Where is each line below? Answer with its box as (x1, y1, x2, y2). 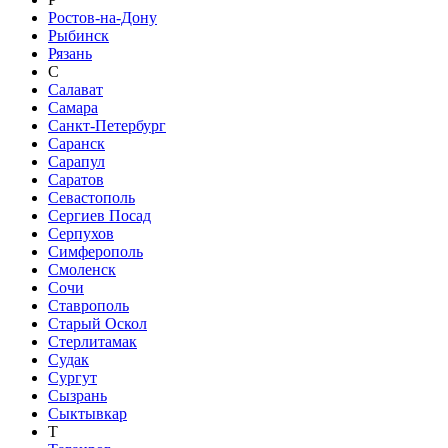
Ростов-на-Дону (48, 9, 157, 26)
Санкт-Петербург (48, 117, 166, 134)
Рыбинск (48, 27, 109, 44)
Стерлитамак (48, 333, 137, 350)
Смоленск (48, 261, 116, 278)
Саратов (48, 171, 104, 188)
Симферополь (48, 243, 143, 260)
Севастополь (48, 189, 135, 206)
